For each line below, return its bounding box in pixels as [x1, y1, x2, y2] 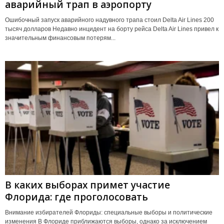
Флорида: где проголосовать [5, 190, 148, 203]
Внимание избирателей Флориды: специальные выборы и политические [5, 208, 212, 216]
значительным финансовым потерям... [5, 34, 115, 41]
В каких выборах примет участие [5, 178, 170, 191]
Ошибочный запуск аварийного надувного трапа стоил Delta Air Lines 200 [5, 16, 214, 23]
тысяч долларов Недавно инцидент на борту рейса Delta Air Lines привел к [5, 25, 218, 32]
